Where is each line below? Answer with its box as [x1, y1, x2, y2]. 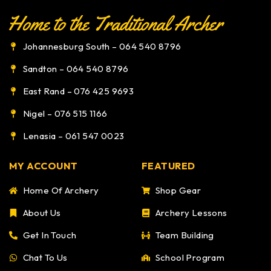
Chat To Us [22, 252, 68, 264]
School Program [155, 252, 225, 264]
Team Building [155, 229, 214, 241]
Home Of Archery [22, 184, 99, 197]
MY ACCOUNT [9, 160, 78, 172]
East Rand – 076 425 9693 [22, 85, 134, 97]
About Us [22, 207, 61, 219]
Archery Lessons [155, 207, 227, 219]
